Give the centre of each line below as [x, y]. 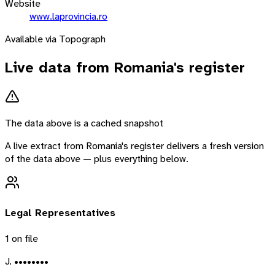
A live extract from [45, 146]
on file [24, 238]
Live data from [60, 67]
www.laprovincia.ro [68, 16]
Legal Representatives [60, 212]
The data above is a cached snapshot [84, 123]
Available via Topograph [55, 39]
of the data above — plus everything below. [97, 159]
